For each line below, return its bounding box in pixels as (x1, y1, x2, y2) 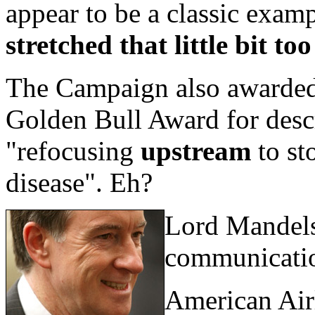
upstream (141, 135, 251, 166)
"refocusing (6, 135, 141, 166)
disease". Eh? (6, 167, 153, 198)
